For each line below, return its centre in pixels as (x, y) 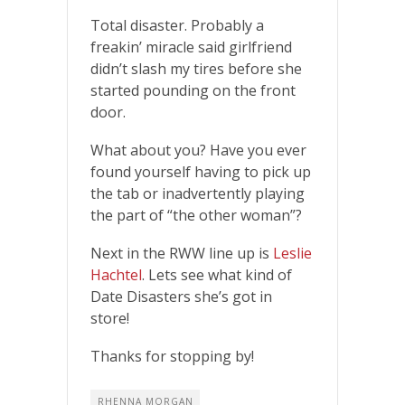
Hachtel (116, 274)
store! (112, 318)
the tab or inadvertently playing (198, 193)
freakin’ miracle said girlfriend (191, 47)
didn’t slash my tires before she (196, 68)
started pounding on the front (193, 90)
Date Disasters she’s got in (181, 296)
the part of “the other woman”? (196, 215)
